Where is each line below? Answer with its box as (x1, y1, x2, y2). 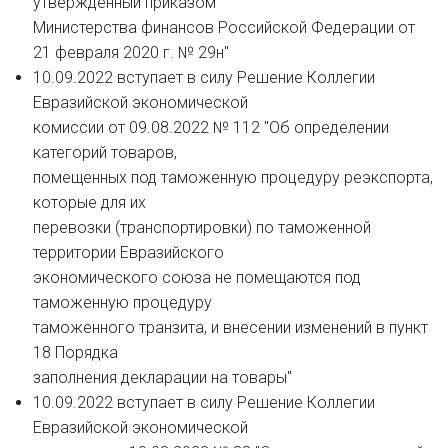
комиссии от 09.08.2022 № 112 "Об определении (32, 118, 389, 138)
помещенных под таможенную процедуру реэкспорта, (32, 168, 433, 188)
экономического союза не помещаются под (32, 268, 361, 288)
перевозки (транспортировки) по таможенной (32, 218, 371, 238)
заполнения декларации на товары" (32, 368, 292, 388)
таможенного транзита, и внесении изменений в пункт (32, 318, 428, 338)
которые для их (32, 193, 146, 213)
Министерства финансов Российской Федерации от (32, 18, 415, 38)
